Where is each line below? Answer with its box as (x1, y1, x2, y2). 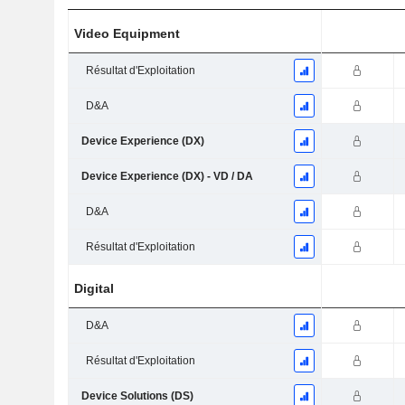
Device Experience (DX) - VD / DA (80, 170, 253, 184)
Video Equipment (74, 26, 181, 42)
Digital (74, 281, 115, 297)
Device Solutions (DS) (80, 390, 193, 403)
